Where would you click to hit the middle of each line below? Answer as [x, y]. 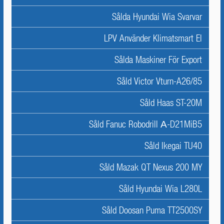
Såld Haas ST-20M [171, 102]
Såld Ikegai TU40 [173, 145]
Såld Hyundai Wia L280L [160, 188]
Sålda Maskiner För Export [158, 59]
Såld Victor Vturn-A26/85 [159, 81]
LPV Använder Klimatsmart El [153, 38]
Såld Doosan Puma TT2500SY [152, 210]
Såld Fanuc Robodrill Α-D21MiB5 [145, 124]
